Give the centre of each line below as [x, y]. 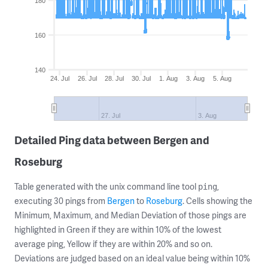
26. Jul [87, 78]
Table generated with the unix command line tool [106, 186]
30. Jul [141, 78]
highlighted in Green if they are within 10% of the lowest [118, 229]
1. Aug [168, 78]
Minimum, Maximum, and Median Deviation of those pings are [130, 215]
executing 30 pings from [61, 201]
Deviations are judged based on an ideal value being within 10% [132, 258]
